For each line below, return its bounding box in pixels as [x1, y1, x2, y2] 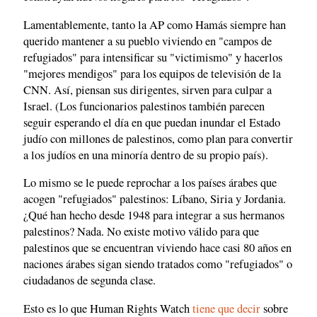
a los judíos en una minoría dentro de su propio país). [23, 146, 268, 163]
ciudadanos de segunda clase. [23, 272, 156, 289]
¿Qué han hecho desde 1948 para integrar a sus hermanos [23, 207, 284, 224]
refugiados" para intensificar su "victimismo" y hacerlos [23, 49, 282, 65]
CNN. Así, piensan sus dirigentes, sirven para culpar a [23, 81, 272, 98]
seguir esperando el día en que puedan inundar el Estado [23, 114, 280, 130]
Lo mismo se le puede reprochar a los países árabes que [23, 175, 277, 191]
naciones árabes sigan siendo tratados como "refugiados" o [23, 256, 292, 272]
